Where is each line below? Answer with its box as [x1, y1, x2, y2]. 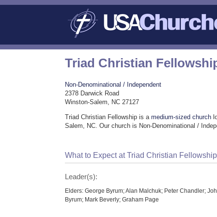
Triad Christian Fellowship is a [65, 113, 152, 121]
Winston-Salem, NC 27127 [65, 98, 139, 106]
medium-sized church [151, 113, 212, 121]
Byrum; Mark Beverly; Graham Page [65, 196, 159, 202]
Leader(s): [65, 172, 98, 181]
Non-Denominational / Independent [65, 81, 162, 89]
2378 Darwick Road [65, 90, 120, 97]
